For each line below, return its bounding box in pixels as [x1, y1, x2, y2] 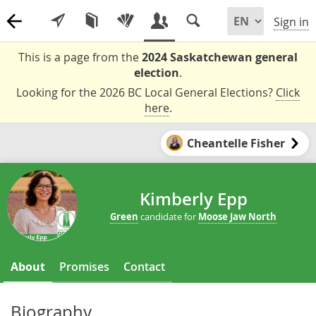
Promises [59, 258, 109, 274]
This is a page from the [18, 49, 142, 65]
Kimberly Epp [139, 188, 248, 211]
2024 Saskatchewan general [142, 49, 298, 65]
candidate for [138, 210, 198, 224]
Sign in [274, 14, 309, 30]
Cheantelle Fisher [187, 135, 286, 151]
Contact [123, 258, 165, 274]
